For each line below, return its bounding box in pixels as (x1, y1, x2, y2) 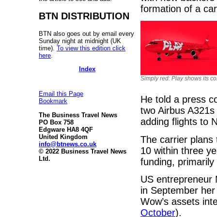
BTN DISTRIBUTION (39, 10, 129, 21)
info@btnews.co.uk (39, 140, 96, 148)
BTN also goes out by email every (39, 30, 134, 37)
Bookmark (39, 97, 67, 105)
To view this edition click (57, 44, 125, 52)
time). (39, 44, 57, 52)
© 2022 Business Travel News (39, 147, 126, 155)
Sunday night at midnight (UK (39, 37, 121, 45)
